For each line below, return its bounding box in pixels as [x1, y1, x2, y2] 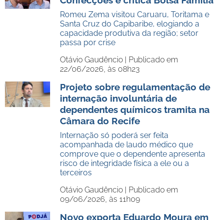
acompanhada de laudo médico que [60, 140, 193, 149]
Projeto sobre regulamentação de [60, 82, 210, 92]
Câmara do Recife [60, 115, 140, 126]
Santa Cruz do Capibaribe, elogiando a [60, 19, 199, 28]
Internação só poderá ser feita [60, 131, 168, 140]
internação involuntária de [60, 93, 177, 104]
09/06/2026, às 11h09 [60, 194, 140, 204]
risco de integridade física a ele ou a [60, 159, 189, 168]
